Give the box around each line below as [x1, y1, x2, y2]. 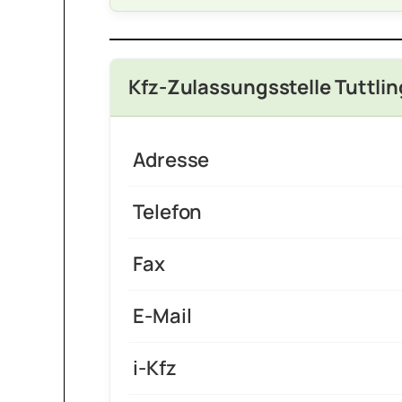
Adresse [133, 146, 210, 174]
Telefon [133, 198, 203, 226]
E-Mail [133, 302, 192, 330]
